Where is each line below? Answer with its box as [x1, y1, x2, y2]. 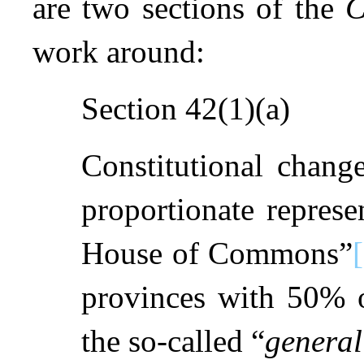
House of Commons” [81, 235, 353, 271]
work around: [32, 33, 205, 69]
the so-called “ [81, 323, 265, 358]
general [265, 323, 362, 358]
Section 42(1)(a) [81, 90, 290, 126]
